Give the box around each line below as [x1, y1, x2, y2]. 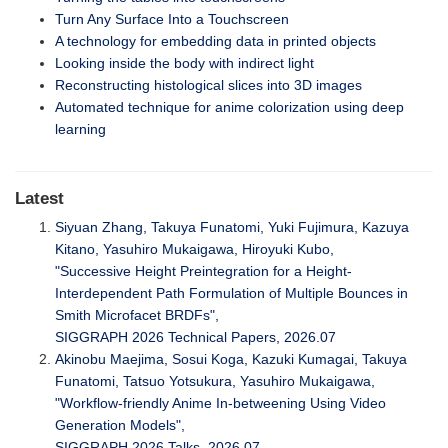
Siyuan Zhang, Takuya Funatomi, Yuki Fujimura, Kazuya [55, 219, 409, 236]
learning [55, 121, 106, 138]
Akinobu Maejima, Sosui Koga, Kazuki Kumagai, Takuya [55, 351, 407, 368]
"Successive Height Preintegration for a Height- [55, 263, 352, 280]
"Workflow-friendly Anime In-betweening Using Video [55, 395, 386, 412]
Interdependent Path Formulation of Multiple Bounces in [55, 285, 408, 302]
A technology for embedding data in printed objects [55, 33, 376, 50]
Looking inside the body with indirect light [55, 55, 314, 72]
